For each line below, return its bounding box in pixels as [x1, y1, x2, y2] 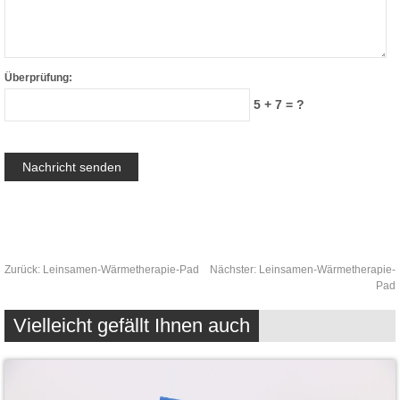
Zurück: [4, 263, 43, 276]
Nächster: [210, 263, 259, 276]
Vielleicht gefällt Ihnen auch [13, 314, 250, 337]
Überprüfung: [4, 71, 72, 84]
